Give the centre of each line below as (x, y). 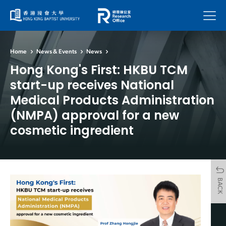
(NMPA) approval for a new (95, 115)
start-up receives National (92, 85)
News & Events (56, 52)
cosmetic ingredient (72, 130)
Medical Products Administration (112, 100)
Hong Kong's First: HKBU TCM (99, 70)
